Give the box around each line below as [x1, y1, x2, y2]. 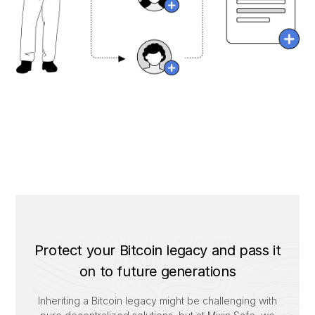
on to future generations [79, 263, 236, 280]
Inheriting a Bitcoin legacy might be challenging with [38, 295, 277, 307]
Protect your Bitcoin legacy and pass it [34, 242, 281, 259]
